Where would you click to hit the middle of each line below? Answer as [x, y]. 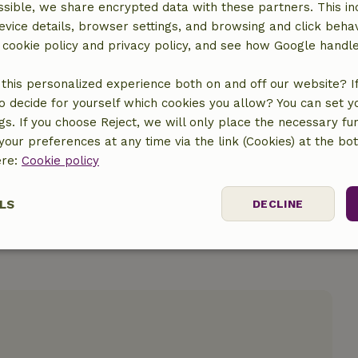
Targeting [248, 253]
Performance [110, 253]
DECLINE [278, 204]
